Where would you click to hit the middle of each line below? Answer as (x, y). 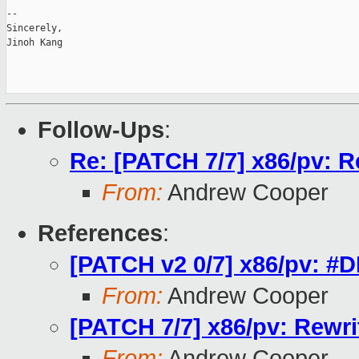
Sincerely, (34, 28)
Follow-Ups (101, 130)
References (100, 234)
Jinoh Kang (34, 43)
